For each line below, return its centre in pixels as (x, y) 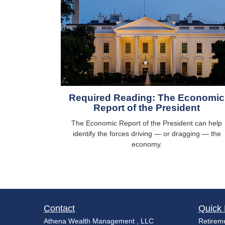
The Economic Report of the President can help (147, 123)
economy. (147, 144)
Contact (59, 208)
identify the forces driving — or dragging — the (147, 133)
